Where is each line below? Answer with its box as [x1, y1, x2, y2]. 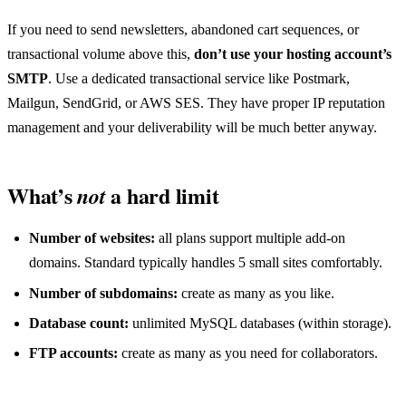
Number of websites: [29, 230, 155, 246]
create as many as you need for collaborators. [118, 345, 378, 362]
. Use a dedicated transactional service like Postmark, [48, 71, 350, 86]
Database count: [29, 314, 129, 331]
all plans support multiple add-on [155, 230, 345, 246]
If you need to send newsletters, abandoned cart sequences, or [7, 22, 359, 37]
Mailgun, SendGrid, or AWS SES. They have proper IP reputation [7, 95, 385, 111]
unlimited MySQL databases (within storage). [129, 314, 391, 331]
